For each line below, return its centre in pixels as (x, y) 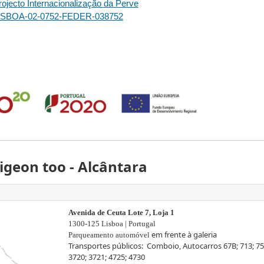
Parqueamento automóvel (110, 235)
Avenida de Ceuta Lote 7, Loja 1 (122, 212)
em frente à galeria (184, 235)
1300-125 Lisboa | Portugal (112, 224)
